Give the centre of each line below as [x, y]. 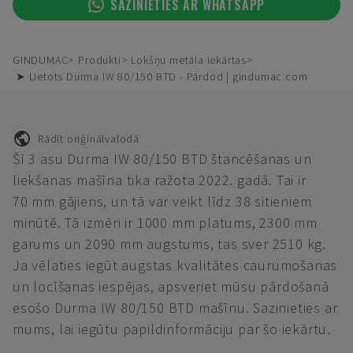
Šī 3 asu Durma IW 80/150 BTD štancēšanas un [162, 159]
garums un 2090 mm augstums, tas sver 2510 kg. [169, 244]
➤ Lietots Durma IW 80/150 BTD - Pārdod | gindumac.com [162, 76]
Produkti [100, 60]
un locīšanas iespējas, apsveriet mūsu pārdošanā [171, 286]
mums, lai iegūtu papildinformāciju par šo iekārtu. [172, 329]
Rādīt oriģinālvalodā [89, 138]
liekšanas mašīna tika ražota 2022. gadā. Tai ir [160, 180]
